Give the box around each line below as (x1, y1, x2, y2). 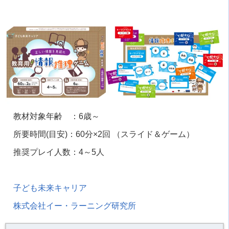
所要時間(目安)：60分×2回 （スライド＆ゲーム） (13, 129, 194, 139)
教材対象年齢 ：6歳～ (13, 111, 100, 121)
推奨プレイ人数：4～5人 (13, 147, 104, 156)
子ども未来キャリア (13, 183, 87, 192)
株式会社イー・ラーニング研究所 (13, 201, 136, 210)
